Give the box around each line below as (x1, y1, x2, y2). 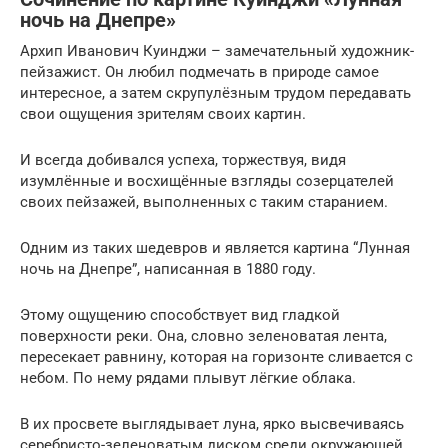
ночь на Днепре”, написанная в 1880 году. (20, 259, 316, 278)
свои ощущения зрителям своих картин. (20, 104, 306, 123)
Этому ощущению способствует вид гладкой (20, 305, 340, 324)
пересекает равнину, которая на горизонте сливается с (20, 347, 413, 366)
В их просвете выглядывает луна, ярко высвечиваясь (20, 414, 404, 433)
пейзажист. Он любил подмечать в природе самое (20, 62, 379, 81)
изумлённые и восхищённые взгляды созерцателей (20, 171, 394, 190)
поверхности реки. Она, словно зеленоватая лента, (20, 326, 387, 345)
